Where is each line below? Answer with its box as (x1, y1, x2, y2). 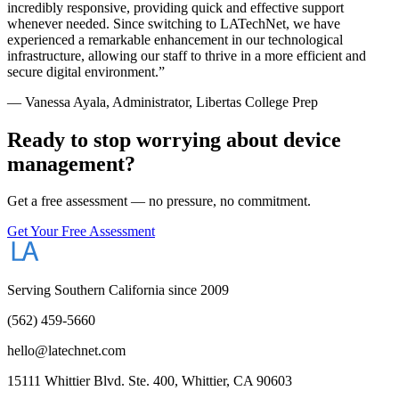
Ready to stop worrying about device (7, 127, 341, 151)
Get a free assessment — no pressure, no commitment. (7, 193, 311, 209)
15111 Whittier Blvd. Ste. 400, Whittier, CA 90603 (7, 373, 292, 389)
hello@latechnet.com (7, 343, 126, 359)
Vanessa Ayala (25, 94, 106, 110)
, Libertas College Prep (189, 94, 318, 110)
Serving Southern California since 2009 (7, 282, 229, 298)
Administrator (112, 94, 189, 110)
